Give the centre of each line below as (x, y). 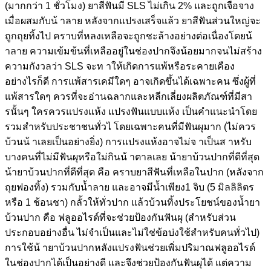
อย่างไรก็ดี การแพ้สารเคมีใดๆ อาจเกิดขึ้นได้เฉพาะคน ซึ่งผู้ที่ (130, 81)
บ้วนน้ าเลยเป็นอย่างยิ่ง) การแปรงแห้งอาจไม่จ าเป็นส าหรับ (128, 142)
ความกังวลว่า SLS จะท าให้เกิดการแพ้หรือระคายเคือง (120, 66)
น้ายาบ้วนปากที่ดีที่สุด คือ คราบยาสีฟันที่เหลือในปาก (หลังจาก (134, 172)
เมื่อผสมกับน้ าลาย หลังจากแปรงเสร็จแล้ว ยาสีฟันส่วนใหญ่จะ (133, 21)
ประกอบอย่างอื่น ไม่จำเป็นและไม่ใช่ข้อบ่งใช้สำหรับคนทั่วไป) (132, 232)
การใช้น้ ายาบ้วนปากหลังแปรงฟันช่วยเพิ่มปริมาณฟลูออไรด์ (130, 247)
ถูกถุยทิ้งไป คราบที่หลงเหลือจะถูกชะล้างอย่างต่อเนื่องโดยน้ (129, 36)
